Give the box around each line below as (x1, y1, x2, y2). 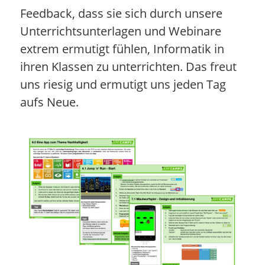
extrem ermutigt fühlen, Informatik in (20, 40, 224, 57)
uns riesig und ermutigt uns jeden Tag (20, 76, 226, 92)
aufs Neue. (20, 93, 79, 110)
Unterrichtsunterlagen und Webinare (20, 22, 221, 39)
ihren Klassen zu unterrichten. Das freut (20, 58, 237, 75)
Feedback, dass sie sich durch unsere (20, 5, 222, 21)
